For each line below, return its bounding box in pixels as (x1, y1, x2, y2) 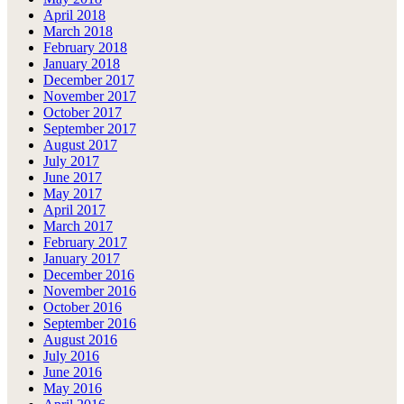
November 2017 (43, 88, 136, 105)
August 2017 (43, 137, 117, 153)
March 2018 (43, 23, 113, 40)
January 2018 (43, 56, 120, 72)
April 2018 (43, 7, 106, 23)
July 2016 (43, 348, 99, 364)
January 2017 (43, 251, 120, 267)
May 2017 (43, 186, 102, 202)
